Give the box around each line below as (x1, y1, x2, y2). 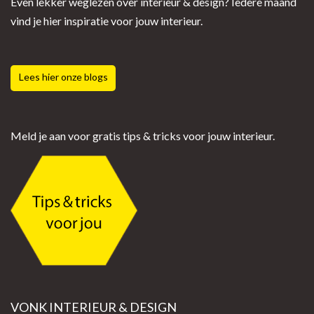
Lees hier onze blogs (18, 70, 108, 83)
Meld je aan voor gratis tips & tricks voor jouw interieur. (11, 128, 275, 142)
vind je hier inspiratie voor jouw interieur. (11, 13, 203, 27)
